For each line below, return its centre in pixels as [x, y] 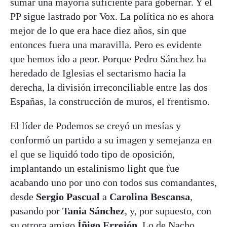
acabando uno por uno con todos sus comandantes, [113, 183]
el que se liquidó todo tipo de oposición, [92, 154]
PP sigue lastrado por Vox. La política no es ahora [112, 16]
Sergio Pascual [68, 197]
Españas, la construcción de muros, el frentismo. [110, 102]
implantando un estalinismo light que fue [95, 168]
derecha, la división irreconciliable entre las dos [109, 87]
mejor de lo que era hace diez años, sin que [98, 31]
